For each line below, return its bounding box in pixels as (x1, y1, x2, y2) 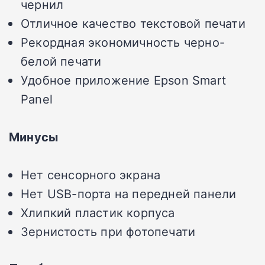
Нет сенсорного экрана (21, 166, 161, 183)
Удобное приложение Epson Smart (21, 72, 226, 89)
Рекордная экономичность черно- (21, 34, 225, 51)
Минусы (9, 128, 59, 146)
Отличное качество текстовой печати (21, 15, 245, 32)
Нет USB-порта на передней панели (21, 185, 237, 202)
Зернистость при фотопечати (21, 223, 196, 240)
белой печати (21, 53, 102, 70)
